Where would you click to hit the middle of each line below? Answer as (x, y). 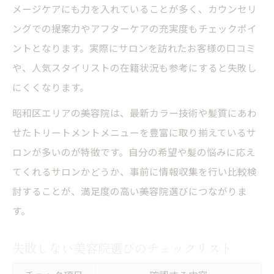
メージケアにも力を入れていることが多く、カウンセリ (135, 8)
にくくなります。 (51, 87)
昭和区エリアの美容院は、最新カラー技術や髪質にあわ (135, 112)
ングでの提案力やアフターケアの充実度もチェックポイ (135, 28)
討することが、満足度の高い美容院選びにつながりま (130, 191)
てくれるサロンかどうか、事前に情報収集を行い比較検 (135, 171)
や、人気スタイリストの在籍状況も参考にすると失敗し (135, 67)
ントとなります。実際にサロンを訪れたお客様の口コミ (134, 47)
